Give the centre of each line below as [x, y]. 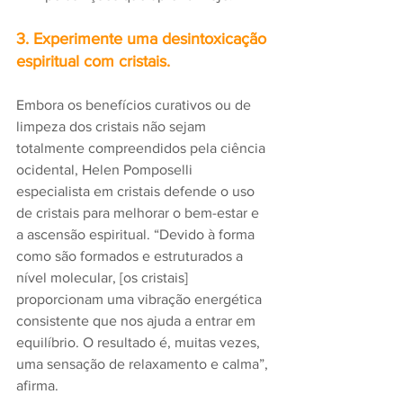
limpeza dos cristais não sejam [113, 127]
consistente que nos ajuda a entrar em [138, 321]
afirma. [39, 386]
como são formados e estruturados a [131, 256]
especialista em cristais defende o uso [137, 192]
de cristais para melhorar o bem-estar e [139, 213]
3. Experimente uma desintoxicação [143, 39]
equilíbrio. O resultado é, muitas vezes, [140, 343]
